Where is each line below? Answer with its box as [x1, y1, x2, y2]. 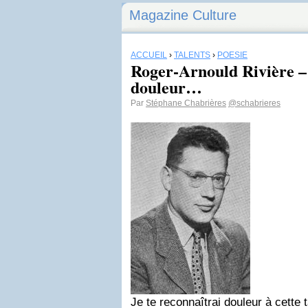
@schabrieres [228, 98, 280, 108]
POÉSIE [217, 50, 247, 60]
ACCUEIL [131, 50, 167, 60]
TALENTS [174, 50, 210, 60]
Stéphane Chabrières [146, 98, 226, 108]
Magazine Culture [129, 8, 236, 23]
